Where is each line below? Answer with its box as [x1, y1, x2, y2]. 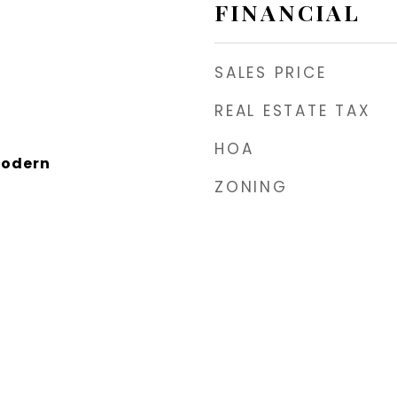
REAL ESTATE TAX [214, 100, 371, 121]
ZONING [214, 176, 288, 198]
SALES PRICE [214, 62, 327, 83]
